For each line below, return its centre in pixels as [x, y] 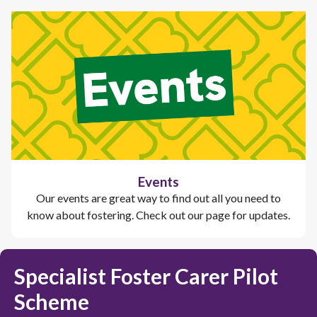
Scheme [52, 301]
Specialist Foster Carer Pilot [146, 276]
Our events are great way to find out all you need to [158, 197]
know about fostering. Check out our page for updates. [158, 214]
